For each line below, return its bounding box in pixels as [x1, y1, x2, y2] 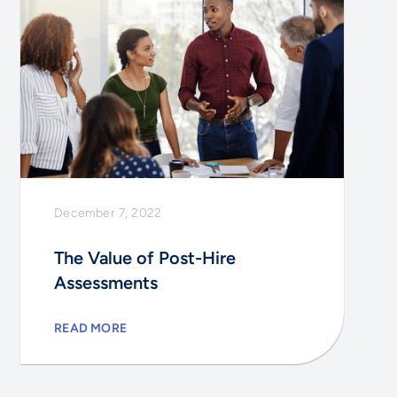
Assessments [54, 271, 159, 293]
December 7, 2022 [54, 205, 162, 221]
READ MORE [54, 320, 127, 336]
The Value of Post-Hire [54, 246, 237, 269]
